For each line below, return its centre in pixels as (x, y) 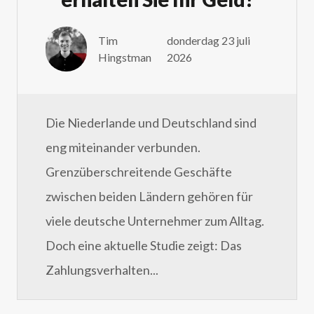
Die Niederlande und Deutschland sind (151, 123)
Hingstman (124, 57)
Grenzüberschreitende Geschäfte (139, 172)
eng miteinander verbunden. (123, 148)
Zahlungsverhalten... (102, 270)
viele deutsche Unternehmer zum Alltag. (155, 221)
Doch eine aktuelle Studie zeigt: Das (144, 246)
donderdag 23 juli (208, 41)
